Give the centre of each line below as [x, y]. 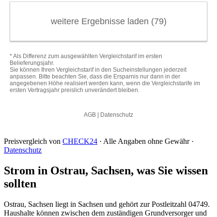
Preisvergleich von [33, 141]
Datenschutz [23, 150]
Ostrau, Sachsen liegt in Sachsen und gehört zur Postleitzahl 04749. [107, 204]
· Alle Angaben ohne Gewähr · [146, 141]
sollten [20, 183]
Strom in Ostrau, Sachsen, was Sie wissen [106, 170]
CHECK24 [80, 141]
